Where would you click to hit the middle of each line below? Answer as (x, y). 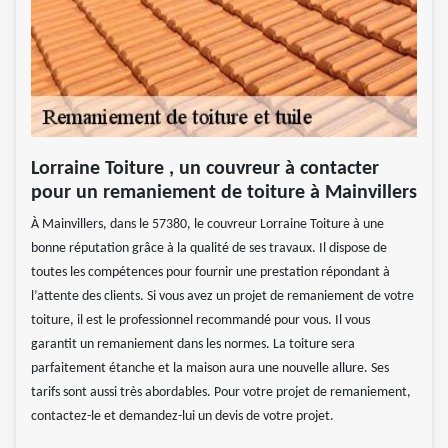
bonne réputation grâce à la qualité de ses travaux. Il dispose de (209, 248)
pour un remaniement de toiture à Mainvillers (224, 192)
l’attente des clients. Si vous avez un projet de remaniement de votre (222, 296)
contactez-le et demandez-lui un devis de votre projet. (182, 416)
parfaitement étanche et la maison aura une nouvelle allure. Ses (210, 368)
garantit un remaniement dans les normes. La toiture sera (193, 344)
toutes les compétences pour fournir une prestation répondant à (210, 272)
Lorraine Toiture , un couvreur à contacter (205, 168)
